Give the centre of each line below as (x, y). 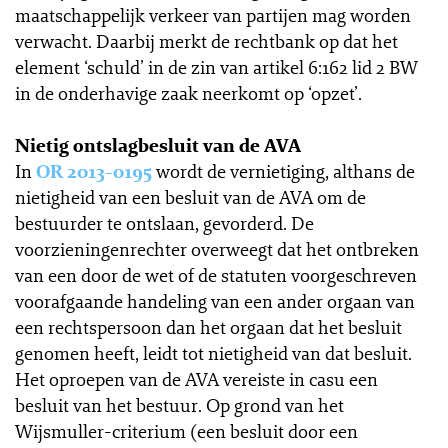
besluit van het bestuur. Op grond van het (179, 405)
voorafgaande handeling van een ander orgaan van (215, 301)
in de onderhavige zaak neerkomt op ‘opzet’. (188, 93)
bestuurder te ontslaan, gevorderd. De (164, 223)
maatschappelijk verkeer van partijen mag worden (213, 15)
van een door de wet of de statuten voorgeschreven (216, 275)
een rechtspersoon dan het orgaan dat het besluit (208, 327)
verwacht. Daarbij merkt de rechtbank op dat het (206, 41)
